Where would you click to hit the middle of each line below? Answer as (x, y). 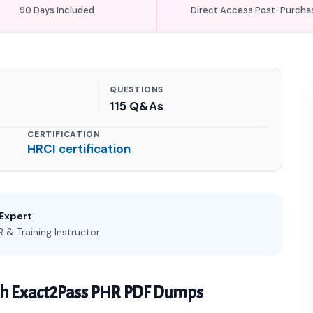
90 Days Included (57, 10)
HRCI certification (79, 149)
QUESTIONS (137, 89)
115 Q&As (137, 106)
